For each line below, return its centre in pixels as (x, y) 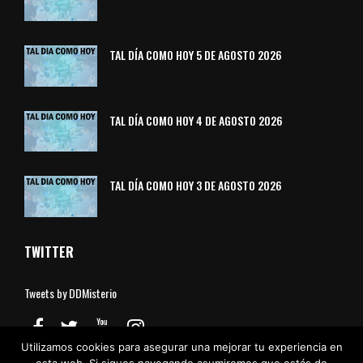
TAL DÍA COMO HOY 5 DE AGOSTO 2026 (196, 55)
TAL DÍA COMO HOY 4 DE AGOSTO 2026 (196, 120)
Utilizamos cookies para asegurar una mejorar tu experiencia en (181, 347)
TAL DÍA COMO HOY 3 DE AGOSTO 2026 (196, 186)
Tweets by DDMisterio (70, 293)
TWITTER (49, 252)
